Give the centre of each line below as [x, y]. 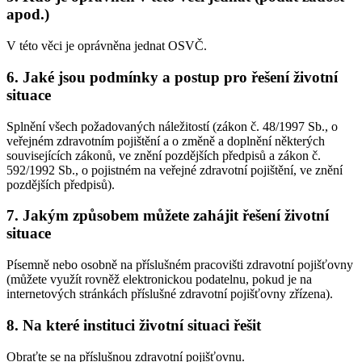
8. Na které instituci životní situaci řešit [134, 325]
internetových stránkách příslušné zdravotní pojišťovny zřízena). [170, 294]
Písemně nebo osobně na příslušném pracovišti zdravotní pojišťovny [180, 265]
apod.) [28, 15]
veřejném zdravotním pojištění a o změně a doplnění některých [166, 141]
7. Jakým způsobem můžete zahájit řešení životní [168, 216]
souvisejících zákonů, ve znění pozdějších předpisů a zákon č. [164, 155]
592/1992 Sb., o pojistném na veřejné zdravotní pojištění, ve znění [175, 170]
